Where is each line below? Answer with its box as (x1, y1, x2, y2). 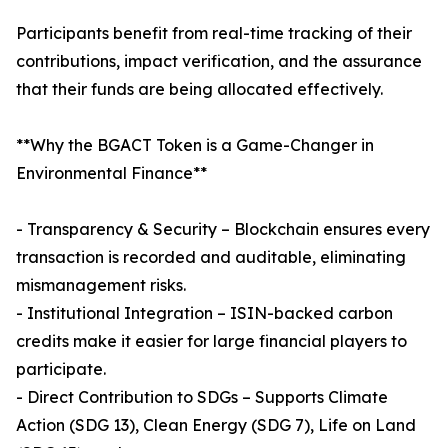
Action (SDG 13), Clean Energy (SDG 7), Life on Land (16, 415, 416, 436)
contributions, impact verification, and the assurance (16, 51, 422, 72)
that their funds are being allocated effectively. (16, 79, 383, 100)
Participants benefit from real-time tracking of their (16, 23, 412, 44)
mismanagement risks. (16, 275, 186, 296)
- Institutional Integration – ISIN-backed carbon (16, 303, 393, 324)
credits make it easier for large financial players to (16, 331, 407, 352)
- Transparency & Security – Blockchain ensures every (16, 219, 430, 240)
